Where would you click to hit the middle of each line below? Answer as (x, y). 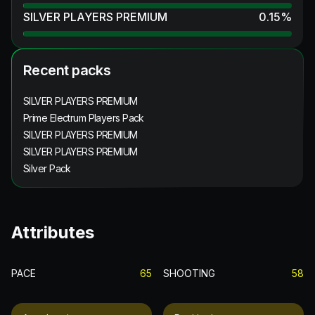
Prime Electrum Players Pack (84, 117)
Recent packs (67, 70)
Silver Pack (47, 168)
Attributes (53, 232)
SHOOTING (189, 273)
